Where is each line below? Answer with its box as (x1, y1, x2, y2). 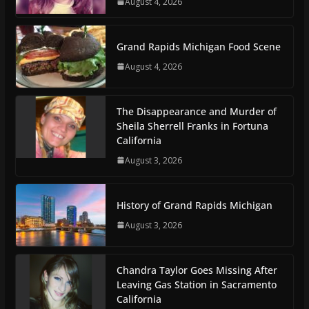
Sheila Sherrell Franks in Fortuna (116, 119, 268, 132)
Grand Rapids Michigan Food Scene (116, 39, 281, 53)
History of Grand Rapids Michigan (116, 198, 272, 212)
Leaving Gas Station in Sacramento (116, 277, 277, 291)
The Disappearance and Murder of (116, 104, 277, 118)
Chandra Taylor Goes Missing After (116, 263, 277, 277)
